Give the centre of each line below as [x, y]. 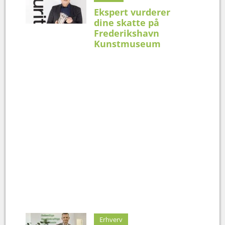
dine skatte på [127, 22]
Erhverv [111, 219]
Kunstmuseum [128, 43]
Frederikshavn [127, 33]
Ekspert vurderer [132, 12]
